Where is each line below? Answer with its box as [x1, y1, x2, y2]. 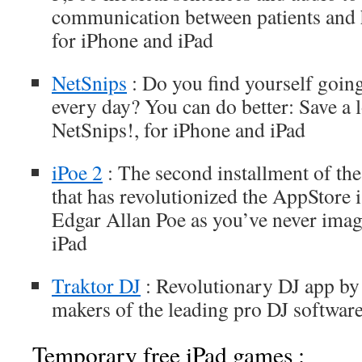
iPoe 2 [52, 158, 103, 186]
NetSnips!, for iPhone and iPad [52, 116, 305, 143]
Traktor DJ [52, 271, 141, 299]
